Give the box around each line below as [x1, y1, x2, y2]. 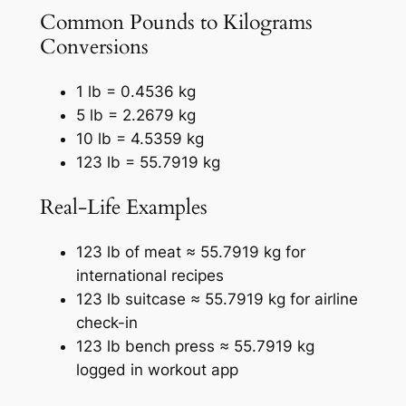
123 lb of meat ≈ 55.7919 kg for [75, 243, 305, 262]
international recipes [75, 266, 224, 285]
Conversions [39, 32, 149, 61]
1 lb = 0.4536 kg [75, 82, 196, 101]
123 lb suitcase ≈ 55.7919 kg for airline [75, 290, 358, 309]
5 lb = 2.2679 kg [75, 106, 196, 125]
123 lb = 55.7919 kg [75, 153, 220, 172]
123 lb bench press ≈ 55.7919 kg [75, 337, 314, 356]
